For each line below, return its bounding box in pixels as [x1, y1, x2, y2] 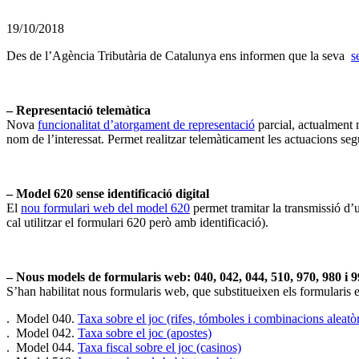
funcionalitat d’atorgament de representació [38, 117, 255, 131]
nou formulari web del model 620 [21, 200, 190, 215]
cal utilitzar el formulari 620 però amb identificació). [6, 215, 272, 229]
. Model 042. [6, 325, 78, 340]
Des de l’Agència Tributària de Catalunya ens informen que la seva [6, 48, 351, 63]
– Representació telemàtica [6, 103, 151, 117]
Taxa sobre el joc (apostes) [78, 325, 212, 340]
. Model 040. [6, 311, 78, 325]
